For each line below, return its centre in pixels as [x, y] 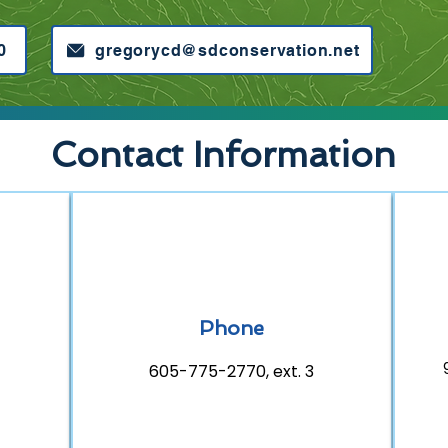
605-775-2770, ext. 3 [232, 371]
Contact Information [223, 154]
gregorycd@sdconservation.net [227, 50]
